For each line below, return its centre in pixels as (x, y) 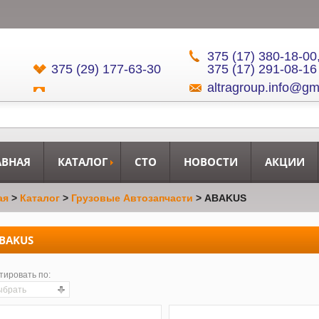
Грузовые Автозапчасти (132, 198)
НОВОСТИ (211, 162)
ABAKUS (225, 198)
